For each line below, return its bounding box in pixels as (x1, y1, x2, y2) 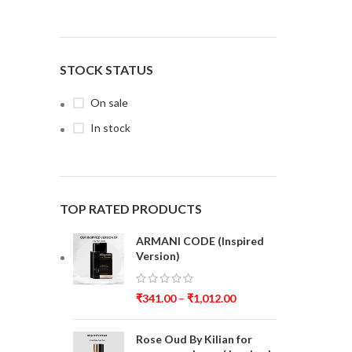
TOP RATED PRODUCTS (60, 201, 202, 216)
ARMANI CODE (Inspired (136, 234, 264, 247)
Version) (136, 249, 180, 262)
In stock (90, 121, 130, 134)
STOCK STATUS (60, 62, 153, 77)
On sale (90, 96, 128, 109)
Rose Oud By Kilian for (136, 332, 252, 346)
